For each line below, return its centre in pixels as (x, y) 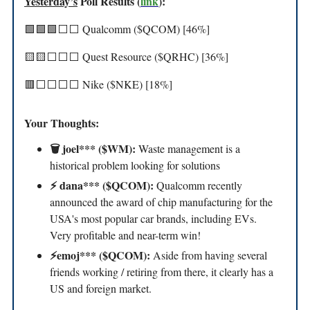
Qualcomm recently (199, 185)
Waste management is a (189, 148)
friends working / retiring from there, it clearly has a (162, 271)
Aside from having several (210, 255)
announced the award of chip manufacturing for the (161, 201)
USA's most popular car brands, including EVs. (153, 218)
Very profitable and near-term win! (125, 235)
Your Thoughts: (62, 122)
